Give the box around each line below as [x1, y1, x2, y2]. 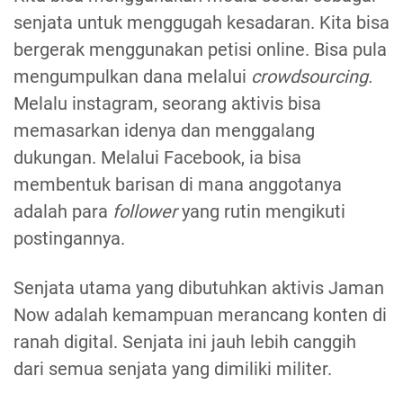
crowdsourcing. [251, 66, 372, 88]
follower [112, 201, 177, 223]
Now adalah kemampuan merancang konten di [13, 304, 387, 327]
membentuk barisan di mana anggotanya [13, 174, 342, 196]
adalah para [13, 201, 112, 223]
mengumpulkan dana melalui [13, 66, 251, 88]
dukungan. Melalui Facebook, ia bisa [13, 147, 301, 169]
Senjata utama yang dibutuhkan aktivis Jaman [13, 277, 384, 300]
